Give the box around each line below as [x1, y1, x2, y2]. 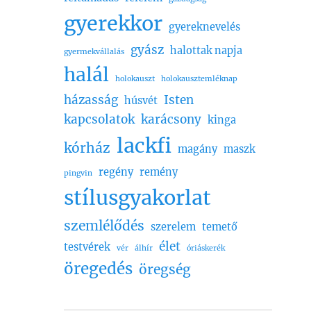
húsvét [124, 94, 158, 108]
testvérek [64, 241, 110, 254]
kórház [64, 140, 110, 157]
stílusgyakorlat [64, 185, 211, 211]
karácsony [141, 112, 201, 128]
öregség [139, 261, 191, 278]
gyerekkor [64, 11, 162, 37]
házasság [64, 92, 118, 108]
